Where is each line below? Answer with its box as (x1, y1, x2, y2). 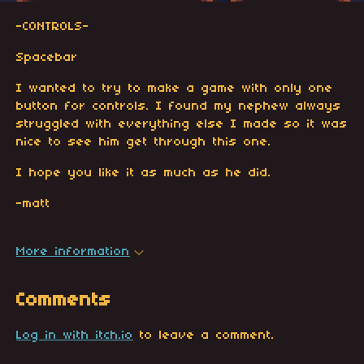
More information (16, 245, 130, 259)
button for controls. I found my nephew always (16, 100, 341, 114)
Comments (16, 291, 111, 311)
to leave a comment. (133, 329, 275, 343)
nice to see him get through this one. (16, 136, 271, 149)
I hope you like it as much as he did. (16, 167, 271, 180)
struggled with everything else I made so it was (16, 118, 348, 132)
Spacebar (16, 51, 78, 65)
